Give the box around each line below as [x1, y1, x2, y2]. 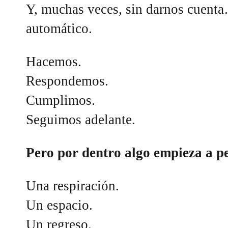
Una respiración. [26, 178, 120, 194]
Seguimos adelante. [26, 112, 136, 128]
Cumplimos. [26, 93, 96, 108]
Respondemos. [26, 73, 109, 89]
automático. [26, 20, 93, 36]
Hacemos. [26, 54, 82, 70]
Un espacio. [26, 197, 93, 213]
